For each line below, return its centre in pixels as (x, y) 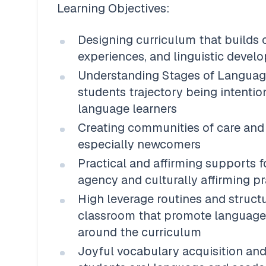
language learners (129, 108)
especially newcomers (141, 144)
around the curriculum (140, 232)
